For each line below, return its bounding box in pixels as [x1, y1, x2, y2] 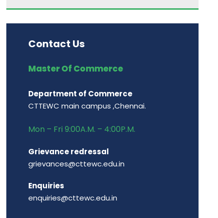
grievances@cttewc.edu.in [28, 159, 125, 169]
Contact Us [28, 37, 85, 51]
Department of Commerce [28, 89, 133, 99]
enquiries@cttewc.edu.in [28, 193, 118, 203]
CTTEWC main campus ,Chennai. [28, 101, 146, 111]
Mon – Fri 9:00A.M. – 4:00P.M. [28, 124, 136, 135]
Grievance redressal [28, 146, 109, 157]
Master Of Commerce [28, 63, 124, 74]
